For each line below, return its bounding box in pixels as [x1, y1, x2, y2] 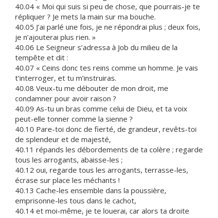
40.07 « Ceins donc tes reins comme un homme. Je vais [15, 63, 198, 73]
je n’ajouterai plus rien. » [15, 32, 96, 42]
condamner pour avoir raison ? [15, 93, 116, 103]
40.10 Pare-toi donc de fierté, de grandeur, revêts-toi [15, 124, 197, 134]
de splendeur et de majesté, [15, 134, 111, 144]
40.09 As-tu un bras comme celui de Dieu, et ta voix [15, 104, 187, 113]
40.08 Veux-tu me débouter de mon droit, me [15, 83, 168, 93]
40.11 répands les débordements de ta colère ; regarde [15, 145, 203, 154]
